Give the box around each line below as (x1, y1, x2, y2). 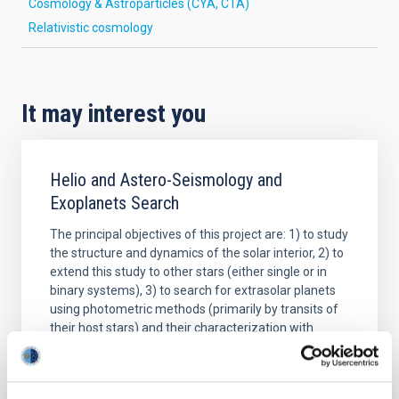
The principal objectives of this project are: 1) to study (50, 226, 348, 241)
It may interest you (21, 98, 206, 128)
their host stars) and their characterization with (50, 320, 313, 335)
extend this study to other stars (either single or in (50, 264, 327, 279)
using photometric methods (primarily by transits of (50, 301, 338, 316)
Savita (73, 375, 109, 390)
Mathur (112, 375, 153, 390)
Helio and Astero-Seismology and (50, 168, 282, 191)
